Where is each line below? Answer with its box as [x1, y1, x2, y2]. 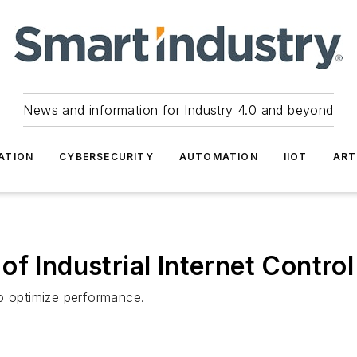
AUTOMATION [178, 151, 258, 163]
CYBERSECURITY [59, 151, 154, 163]
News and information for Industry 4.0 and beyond [23, 102, 334, 118]
